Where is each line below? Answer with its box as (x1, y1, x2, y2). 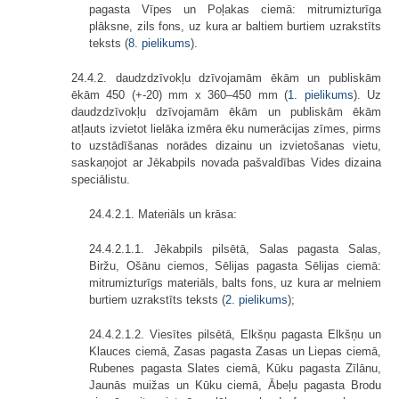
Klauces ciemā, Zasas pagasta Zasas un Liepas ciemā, (89, 344, 381, 358)
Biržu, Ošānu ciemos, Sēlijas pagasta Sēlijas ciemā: (89, 258, 381, 273)
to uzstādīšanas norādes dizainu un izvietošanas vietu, (71, 138, 381, 152)
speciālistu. (71, 172, 130, 186)
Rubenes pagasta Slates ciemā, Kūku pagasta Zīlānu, (89, 361, 381, 375)
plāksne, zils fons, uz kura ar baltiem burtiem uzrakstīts (89, 19, 381, 33)
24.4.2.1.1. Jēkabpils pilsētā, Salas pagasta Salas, (89, 241, 381, 256)
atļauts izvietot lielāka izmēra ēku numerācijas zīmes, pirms (71, 121, 381, 135)
